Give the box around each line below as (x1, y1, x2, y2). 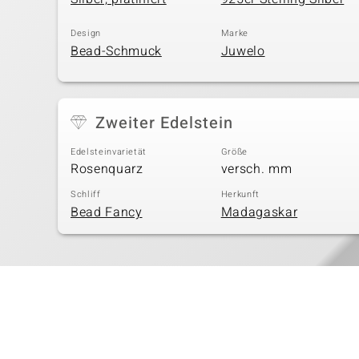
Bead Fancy (71, 202, 143, 222)
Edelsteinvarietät (71, 144, 147, 159)
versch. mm (220, 159, 292, 179)
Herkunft (220, 188, 260, 201)
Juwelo (220, 41, 265, 61)
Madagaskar (220, 202, 298, 222)
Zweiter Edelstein (95, 111, 233, 135)
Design (71, 26, 101, 40)
